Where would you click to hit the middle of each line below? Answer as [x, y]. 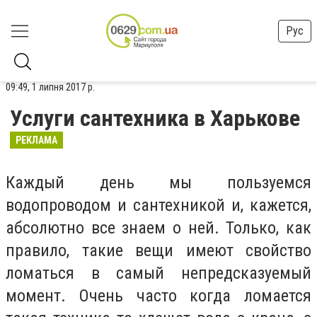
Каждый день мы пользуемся [158, 183]
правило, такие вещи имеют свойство [158, 250]
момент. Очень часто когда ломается [158, 296]
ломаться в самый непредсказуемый [158, 273]
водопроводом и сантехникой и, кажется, [158, 205]
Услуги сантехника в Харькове [155, 118]
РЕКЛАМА [36, 140]
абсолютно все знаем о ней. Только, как [158, 228]
